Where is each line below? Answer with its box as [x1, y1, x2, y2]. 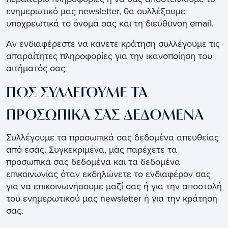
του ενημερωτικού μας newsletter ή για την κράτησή [6, 192, 217, 205]
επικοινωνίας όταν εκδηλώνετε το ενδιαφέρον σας [6, 167, 211, 181]
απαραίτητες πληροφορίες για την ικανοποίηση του [6, 49, 212, 63]
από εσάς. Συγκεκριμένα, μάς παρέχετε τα [6, 143, 177, 156]
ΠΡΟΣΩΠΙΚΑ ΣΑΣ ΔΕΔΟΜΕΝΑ [6, 108, 204, 123]
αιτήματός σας [6, 62, 65, 75]
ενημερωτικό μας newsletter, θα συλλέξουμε [6, 5, 185, 18]
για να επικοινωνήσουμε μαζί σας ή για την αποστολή [6, 180, 222, 193]
